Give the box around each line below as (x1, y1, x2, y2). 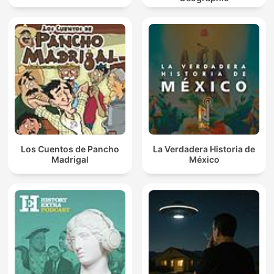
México (188, 154, 220, 165)
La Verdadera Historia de (153, 143, 255, 154)
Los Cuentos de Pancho (21, 143, 119, 154)
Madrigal (51, 154, 89, 165)
